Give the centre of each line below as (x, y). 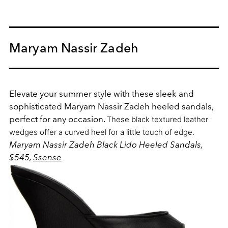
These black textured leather (158, 120)
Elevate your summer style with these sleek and (102, 94)
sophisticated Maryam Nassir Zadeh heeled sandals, (111, 107)
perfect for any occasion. (58, 119)
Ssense (47, 158)
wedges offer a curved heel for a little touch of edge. (102, 132)
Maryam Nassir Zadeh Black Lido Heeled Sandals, (106, 145)
